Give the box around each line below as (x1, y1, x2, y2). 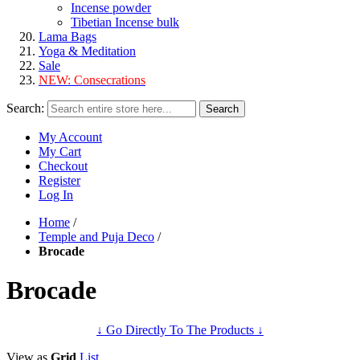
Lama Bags (39, 30, 96, 43)
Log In (39, 188, 73, 202)
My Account (39, 130, 102, 144)
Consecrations (74, 73, 145, 87)
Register (39, 174, 80, 187)
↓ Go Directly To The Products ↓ (96, 322, 264, 337)
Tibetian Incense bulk (71, 15, 179, 29)
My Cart (39, 145, 81, 158)
